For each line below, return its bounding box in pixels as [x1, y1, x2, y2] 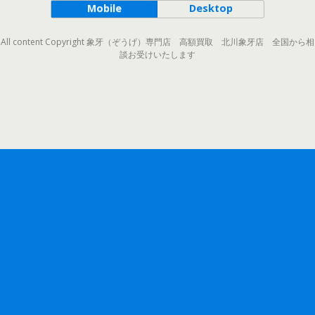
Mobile [86, 1, 122, 15]
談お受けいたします [120, 49, 195, 60]
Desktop [188, 1, 233, 15]
